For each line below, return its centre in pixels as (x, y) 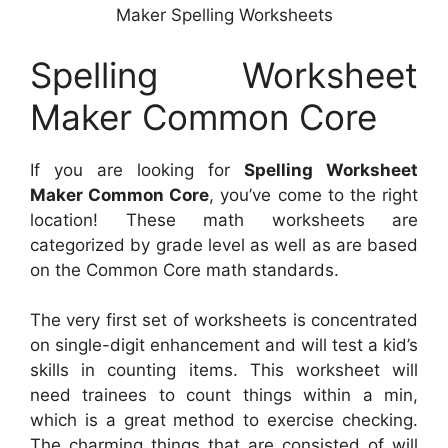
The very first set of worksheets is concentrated (224, 320)
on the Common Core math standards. (184, 269)
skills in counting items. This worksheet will (224, 370)
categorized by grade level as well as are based (224, 244)
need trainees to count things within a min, (224, 395)
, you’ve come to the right (314, 194)
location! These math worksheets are (224, 219)
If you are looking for (137, 169)
